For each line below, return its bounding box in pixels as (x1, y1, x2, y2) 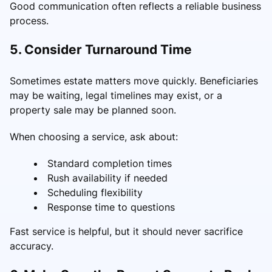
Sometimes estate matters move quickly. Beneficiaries (10, 74, 258, 87)
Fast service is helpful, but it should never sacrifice (10, 225, 243, 237)
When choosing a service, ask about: (10, 130, 178, 143)
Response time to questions (47, 200, 175, 213)
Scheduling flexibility (47, 186, 143, 199)
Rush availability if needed (47, 171, 168, 184)
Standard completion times (47, 157, 172, 169)
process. (10, 14, 49, 27)
